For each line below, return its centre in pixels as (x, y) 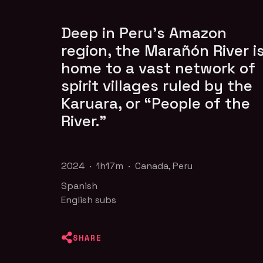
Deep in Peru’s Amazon (144, 33)
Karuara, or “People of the (156, 103)
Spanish (80, 186)
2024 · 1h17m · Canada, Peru (127, 166)
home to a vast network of (159, 68)
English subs (89, 200)
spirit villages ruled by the (157, 85)
